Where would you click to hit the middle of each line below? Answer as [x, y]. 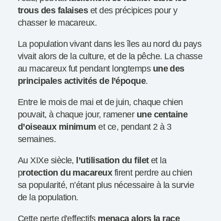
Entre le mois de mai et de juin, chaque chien [100, 102]
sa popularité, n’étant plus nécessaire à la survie [106, 185]
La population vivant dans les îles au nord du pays [110, 44]
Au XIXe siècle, [46, 161]
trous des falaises [53, 11]
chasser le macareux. [57, 23]
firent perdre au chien [152, 173]
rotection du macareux [67, 173]
